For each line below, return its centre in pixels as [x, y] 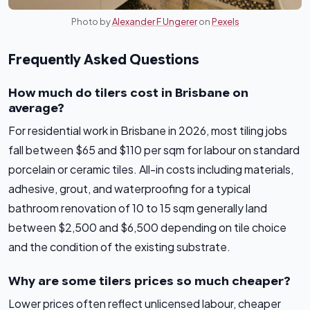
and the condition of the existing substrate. [119, 247]
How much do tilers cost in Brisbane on [128, 93]
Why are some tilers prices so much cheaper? [149, 281]
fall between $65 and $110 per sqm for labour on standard [154, 150]
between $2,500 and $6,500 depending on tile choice [147, 228]
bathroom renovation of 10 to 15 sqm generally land [138, 208]
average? [36, 108]
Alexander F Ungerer [154, 22]
